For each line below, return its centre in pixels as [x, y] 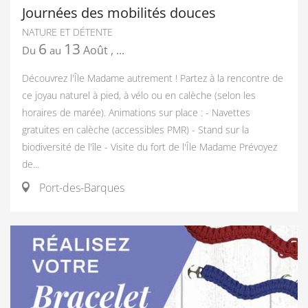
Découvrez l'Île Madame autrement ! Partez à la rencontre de [153, 78]
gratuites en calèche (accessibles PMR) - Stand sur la [135, 130]
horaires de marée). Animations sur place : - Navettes [136, 112]
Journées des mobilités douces [119, 12]
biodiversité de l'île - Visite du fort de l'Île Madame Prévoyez [150, 147]
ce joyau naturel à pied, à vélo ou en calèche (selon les [139, 95]
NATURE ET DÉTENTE [67, 32]
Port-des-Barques [80, 188]
